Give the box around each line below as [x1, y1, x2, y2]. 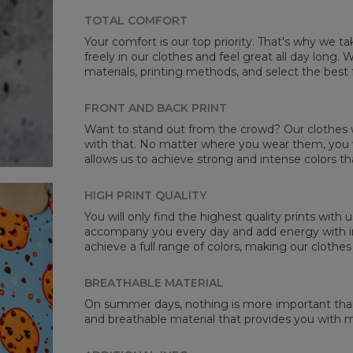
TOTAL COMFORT [84, 13, 188, 28]
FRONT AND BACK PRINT [84, 101, 228, 116]
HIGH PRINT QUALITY [84, 188, 207, 203]
